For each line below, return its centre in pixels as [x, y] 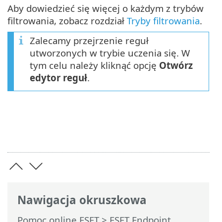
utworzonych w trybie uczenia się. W [110, 53]
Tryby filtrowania [163, 21]
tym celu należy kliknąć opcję [94, 65]
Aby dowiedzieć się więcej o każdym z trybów [106, 8]
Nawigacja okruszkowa [82, 200]
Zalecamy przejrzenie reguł [89, 41]
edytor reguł [58, 78]
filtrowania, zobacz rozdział [67, 21]
